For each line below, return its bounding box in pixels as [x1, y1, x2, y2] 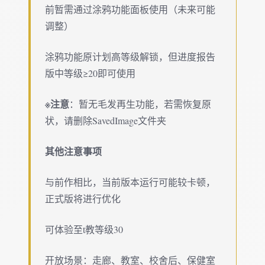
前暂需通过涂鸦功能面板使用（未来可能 [45, 2, 215, 15]
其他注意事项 [45, 144, 102, 158]
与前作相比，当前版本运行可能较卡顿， [45, 175, 215, 188]
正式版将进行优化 [45, 192, 121, 205]
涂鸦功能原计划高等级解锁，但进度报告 [45, 50, 215, 63]
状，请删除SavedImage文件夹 [45, 114, 166, 127]
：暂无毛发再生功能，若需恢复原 [69, 97, 211, 110]
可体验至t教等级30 [45, 222, 123, 235]
